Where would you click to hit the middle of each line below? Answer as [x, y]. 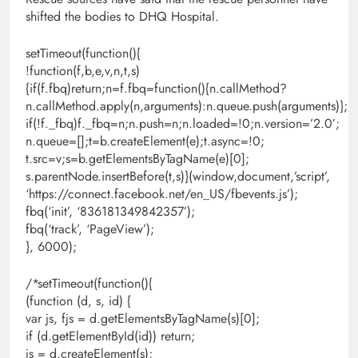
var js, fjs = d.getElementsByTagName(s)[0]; [143, 319]
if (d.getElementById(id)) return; [110, 336]
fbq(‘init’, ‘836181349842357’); [110, 212]
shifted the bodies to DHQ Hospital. [122, 17]
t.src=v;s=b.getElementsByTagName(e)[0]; [137, 159]
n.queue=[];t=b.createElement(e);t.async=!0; [145, 141]
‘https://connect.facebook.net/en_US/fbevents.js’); [162, 194]
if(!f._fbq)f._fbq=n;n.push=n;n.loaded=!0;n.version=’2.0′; [183, 124]
